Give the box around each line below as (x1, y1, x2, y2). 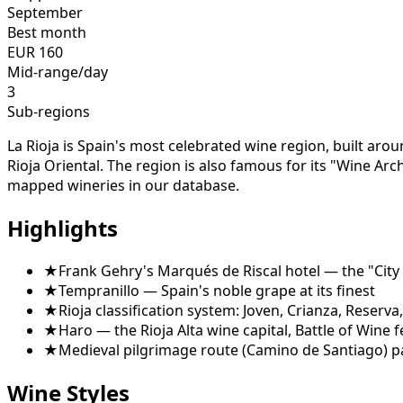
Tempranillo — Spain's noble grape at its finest (58, 280, 375, 300)
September (7, 3, 83, 23)
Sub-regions (7, 102, 90, 122)
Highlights (7, 213, 118, 244)
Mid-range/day (7, 62, 108, 83)
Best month (7, 22, 86, 43)
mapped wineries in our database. (7, 175, 239, 196)
